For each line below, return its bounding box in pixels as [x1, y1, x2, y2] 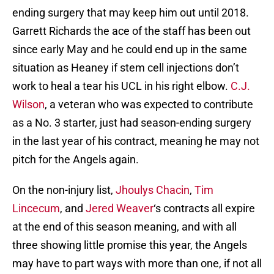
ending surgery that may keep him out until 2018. [12, 6, 249, 20]
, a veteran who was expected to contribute [45, 98, 253, 111]
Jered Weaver [86, 202, 154, 215]
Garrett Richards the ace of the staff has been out [12, 24, 251, 38]
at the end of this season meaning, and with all [12, 220, 237, 234]
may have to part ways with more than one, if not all [12, 257, 262, 270]
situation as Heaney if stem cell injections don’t [12, 61, 239, 75]
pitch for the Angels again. [12, 153, 139, 166]
